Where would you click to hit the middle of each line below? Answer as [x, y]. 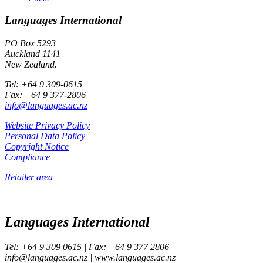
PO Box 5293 [30, 43]
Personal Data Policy [45, 136]
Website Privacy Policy [47, 126]
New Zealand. [31, 65]
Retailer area [29, 177]
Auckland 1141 [33, 54]
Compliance [27, 157]
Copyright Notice [37, 147]
